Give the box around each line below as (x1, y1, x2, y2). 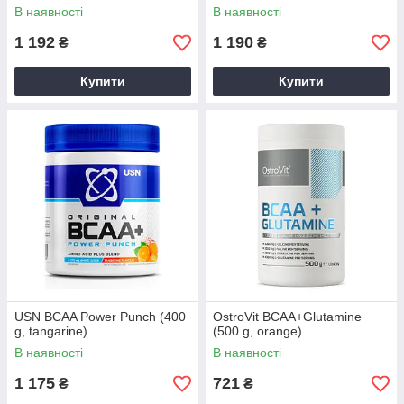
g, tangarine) (14, 324, 87, 338)
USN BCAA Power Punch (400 (14, 309, 186, 324)
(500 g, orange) (213, 324, 302, 338)
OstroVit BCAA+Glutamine (213, 309, 362, 324)
